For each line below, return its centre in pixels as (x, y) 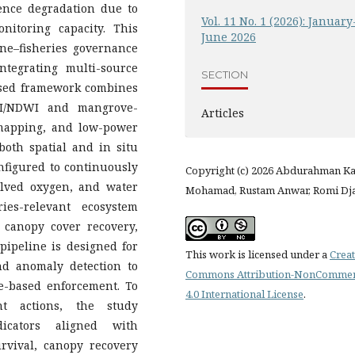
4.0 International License (244, 294)
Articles (223, 113)
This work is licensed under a (258, 254)
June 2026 (229, 37)
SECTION (225, 74)
